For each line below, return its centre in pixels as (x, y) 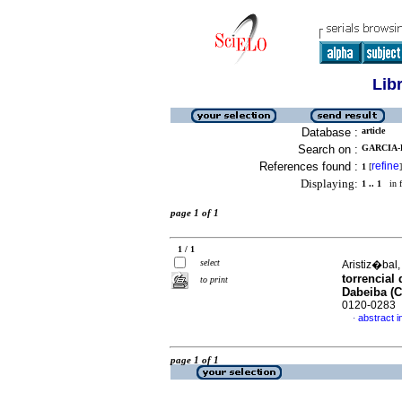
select (210, 262)
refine (385, 166)
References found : (309, 166)
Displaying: (329, 184)
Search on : (328, 149)
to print (214, 280)
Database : (330, 132)
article (373, 131)
